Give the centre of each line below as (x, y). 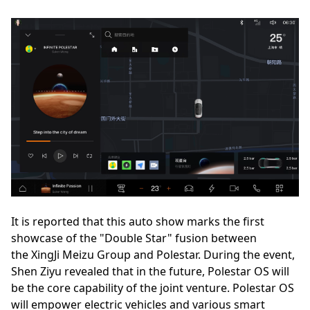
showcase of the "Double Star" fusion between (134, 238)
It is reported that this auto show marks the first (138, 222)
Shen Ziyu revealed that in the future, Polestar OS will (150, 272)
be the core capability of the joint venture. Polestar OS (153, 288)
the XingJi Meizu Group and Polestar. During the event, (153, 255)
